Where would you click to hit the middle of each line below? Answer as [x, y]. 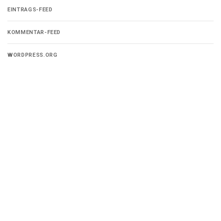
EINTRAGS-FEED [30, 10]
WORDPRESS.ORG [33, 55]
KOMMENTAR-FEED [34, 33]
